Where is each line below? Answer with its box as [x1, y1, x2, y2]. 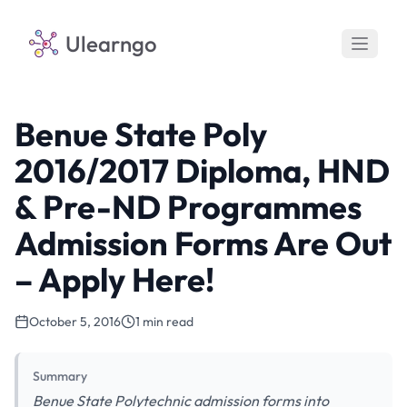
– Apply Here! [15, 259, 214, 300]
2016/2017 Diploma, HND [15, 150, 390, 191]
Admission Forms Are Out [15, 223, 392, 263]
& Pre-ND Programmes [15, 186, 362, 227]
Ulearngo [65, 30, 157, 57]
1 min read [135, 313, 194, 330]
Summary [33, 368, 87, 384]
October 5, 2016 [29, 313, 121, 330]
